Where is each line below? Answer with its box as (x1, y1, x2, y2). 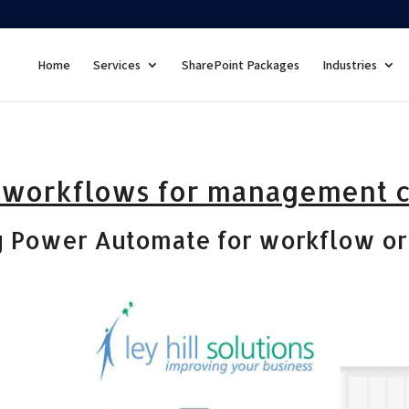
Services (92, 57, 141, 73)
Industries (321, 57, 377, 73)
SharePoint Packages (181, 57, 299, 73)
